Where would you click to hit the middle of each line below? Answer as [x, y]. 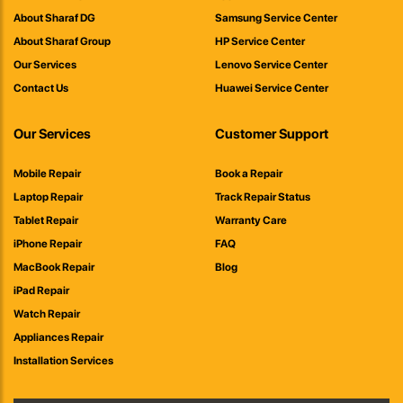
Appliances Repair [58, 337]
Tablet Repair [46, 220]
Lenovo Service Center [271, 65]
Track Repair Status [263, 197]
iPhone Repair [48, 244]
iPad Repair [41, 291]
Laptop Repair [48, 197]
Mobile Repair [47, 174]
